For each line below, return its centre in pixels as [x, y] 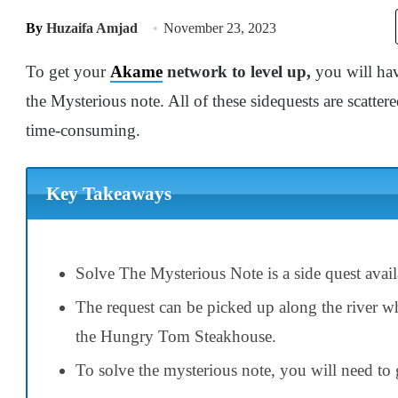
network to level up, [237, 72]
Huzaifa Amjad [92, 28]
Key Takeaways [108, 194]
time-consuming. [83, 130]
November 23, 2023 [220, 28]
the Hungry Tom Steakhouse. [176, 336]
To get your [68, 72]
